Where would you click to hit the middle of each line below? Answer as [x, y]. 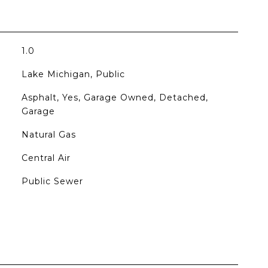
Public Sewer [52, 181]
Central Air [46, 158]
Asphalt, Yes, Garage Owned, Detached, [115, 98]
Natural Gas [48, 135]
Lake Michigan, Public [73, 74]
